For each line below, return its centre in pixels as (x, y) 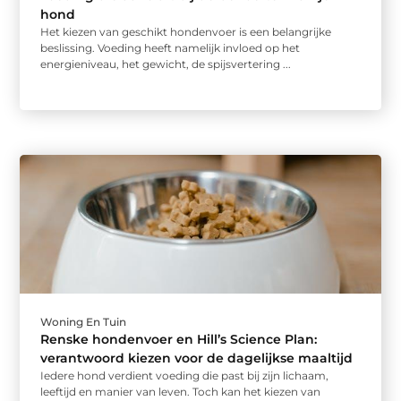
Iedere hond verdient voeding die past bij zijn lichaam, (185, 376)
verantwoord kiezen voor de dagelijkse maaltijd (197, 358)
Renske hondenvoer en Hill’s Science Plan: (179, 340)
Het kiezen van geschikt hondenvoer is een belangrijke (186, 32)
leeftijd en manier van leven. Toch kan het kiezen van (181, 392)
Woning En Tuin (84, 322)
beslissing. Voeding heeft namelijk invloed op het (171, 48)
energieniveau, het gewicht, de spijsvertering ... (166, 64)
